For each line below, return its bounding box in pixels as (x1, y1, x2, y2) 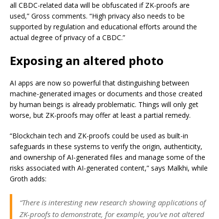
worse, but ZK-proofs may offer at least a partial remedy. (10, 110, 191, 120)
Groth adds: (10, 174, 46, 183)
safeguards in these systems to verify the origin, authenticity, (10, 142, 202, 151)
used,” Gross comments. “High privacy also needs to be (10, 11, 185, 21)
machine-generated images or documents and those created (10, 89, 202, 98)
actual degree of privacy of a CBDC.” (10, 33, 125, 42)
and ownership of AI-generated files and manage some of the (10, 153, 205, 162)
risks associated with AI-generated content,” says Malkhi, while (10, 163, 208, 173)
